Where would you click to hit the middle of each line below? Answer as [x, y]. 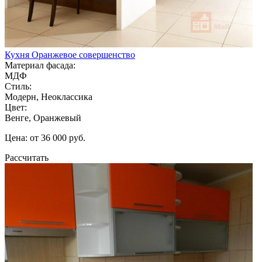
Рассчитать [27, 157]
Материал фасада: [40, 65]
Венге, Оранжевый [43, 118]
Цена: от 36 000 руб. [45, 137]
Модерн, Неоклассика [49, 96]
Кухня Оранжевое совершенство [70, 54]
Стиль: [18, 86]
